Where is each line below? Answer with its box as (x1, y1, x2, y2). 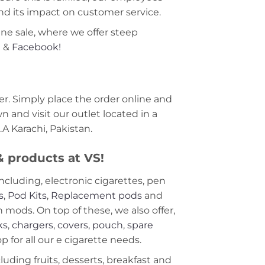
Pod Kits (7, 189, 47, 201)
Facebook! (11, 41, 61, 53)
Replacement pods (50, 189, 142, 201)
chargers (11, 219, 53, 231)
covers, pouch (57, 219, 123, 231)
